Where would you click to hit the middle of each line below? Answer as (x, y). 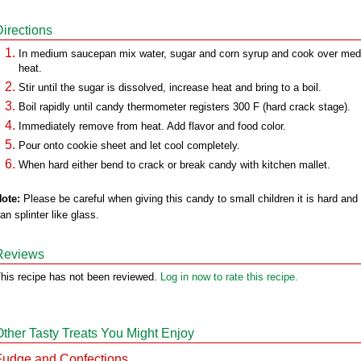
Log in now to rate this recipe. (229, 277)
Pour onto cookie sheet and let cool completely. (129, 145)
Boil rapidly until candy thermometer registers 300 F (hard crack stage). (185, 107)
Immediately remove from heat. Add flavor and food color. (152, 126)
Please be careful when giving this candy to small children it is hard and (189, 199)
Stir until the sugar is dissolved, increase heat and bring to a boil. (170, 87)
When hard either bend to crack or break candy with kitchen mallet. (174, 165)
